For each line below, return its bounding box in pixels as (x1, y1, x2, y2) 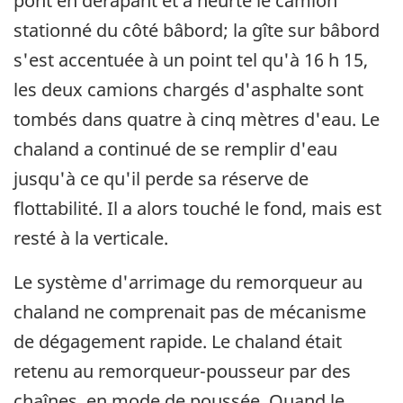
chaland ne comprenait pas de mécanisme (13, 299, 366, 324)
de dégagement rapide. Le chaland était (13, 328, 342, 354)
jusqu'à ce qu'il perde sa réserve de (13, 166, 309, 191)
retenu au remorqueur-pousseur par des (13, 358, 351, 383)
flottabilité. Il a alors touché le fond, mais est (13, 195, 381, 220)
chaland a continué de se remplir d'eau (13, 136, 337, 161)
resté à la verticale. (13, 225, 168, 250)
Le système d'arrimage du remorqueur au (13, 269, 363, 294)
